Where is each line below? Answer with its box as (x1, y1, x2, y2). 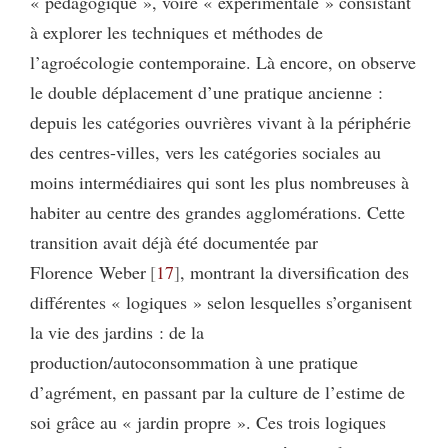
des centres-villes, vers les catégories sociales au (30, 140, 381, 164)
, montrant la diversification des (179, 260, 409, 284)
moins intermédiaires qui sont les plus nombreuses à (30, 170, 409, 194)
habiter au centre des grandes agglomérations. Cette (30, 200, 405, 224)
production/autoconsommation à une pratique (30, 350, 358, 374)
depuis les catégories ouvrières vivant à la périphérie (30, 110, 411, 134)
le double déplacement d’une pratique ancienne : (30, 80, 383, 104)
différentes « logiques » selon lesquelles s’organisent (30, 290, 412, 314)
